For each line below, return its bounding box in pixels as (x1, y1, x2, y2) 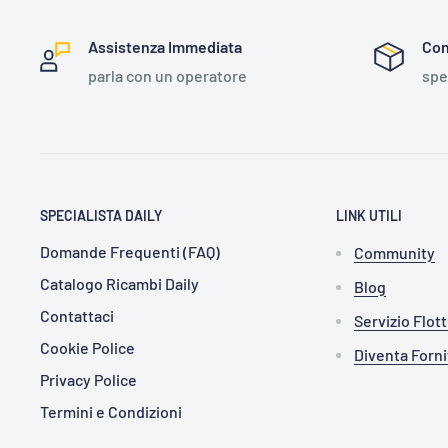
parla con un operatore (88, 65, 247, 85)
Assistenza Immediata (88, 36, 242, 56)
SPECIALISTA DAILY (40, 206, 162, 224)
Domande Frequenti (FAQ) (40, 242, 220, 262)
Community (354, 243, 435, 263)
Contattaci (40, 306, 114, 326)
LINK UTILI (336, 206, 402, 224)
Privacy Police (40, 370, 137, 390)
